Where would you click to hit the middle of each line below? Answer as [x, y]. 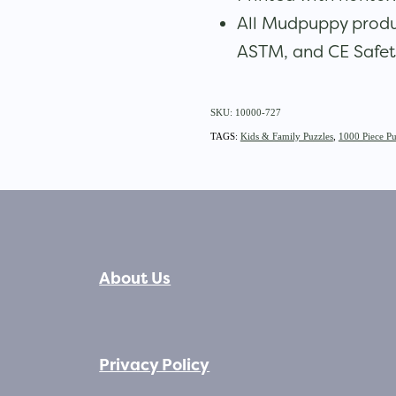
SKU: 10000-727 [245, 112]
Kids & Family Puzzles [286, 136]
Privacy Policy [155, 366]
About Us [135, 279]
